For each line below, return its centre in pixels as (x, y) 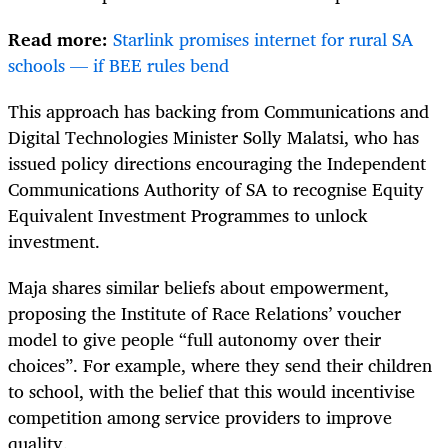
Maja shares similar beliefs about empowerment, (198, 287)
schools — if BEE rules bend (118, 65)
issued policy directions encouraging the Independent (217, 163)
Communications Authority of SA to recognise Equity (216, 189)
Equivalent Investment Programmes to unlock (188, 215)
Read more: (58, 39)
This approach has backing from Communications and (218, 111)
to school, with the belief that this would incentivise (211, 391)
